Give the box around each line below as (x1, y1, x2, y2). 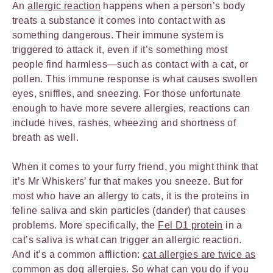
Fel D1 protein (158, 220, 223, 230)
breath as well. (12, 132, 82, 143)
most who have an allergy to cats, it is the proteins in (12, 191, 249, 201)
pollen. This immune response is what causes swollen (12, 74, 258, 84)
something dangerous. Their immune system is (12, 30, 224, 40)
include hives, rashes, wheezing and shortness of (12, 118, 236, 128)
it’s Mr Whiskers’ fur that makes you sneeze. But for (12, 176, 243, 186)
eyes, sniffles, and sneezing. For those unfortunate (12, 88, 241, 99)
